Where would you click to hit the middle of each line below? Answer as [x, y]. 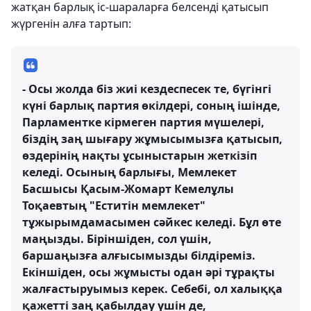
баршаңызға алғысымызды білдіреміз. [139, 255]
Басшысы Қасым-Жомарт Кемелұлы [128, 189]
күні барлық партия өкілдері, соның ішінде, [151, 106]
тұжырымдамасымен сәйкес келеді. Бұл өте [152, 222]
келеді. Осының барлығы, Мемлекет [129, 172]
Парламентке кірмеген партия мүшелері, [143, 122]
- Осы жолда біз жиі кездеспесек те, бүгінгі [147, 89]
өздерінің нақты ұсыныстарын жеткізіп [140, 155]
